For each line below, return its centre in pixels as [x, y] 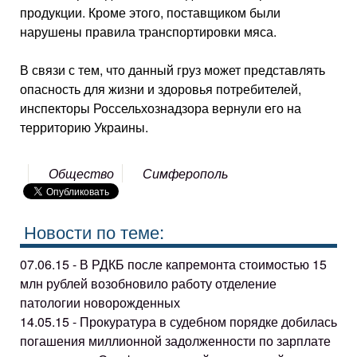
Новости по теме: [94, 231]
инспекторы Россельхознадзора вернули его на [161, 108]
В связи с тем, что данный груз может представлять [173, 69]
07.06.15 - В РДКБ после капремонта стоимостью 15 [173, 264]
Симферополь [186, 173]
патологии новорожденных [100, 302]
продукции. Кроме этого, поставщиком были [150, 12]
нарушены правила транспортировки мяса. [148, 31]
